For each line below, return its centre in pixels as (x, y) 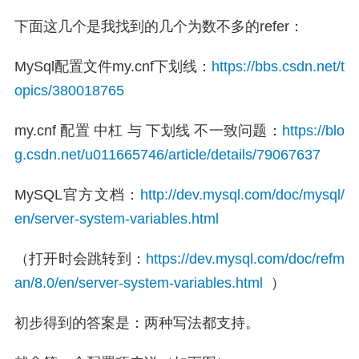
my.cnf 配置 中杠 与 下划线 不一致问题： (148, 131)
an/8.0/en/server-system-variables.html (139, 283)
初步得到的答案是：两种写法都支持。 (137, 323)
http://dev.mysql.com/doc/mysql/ (242, 195)
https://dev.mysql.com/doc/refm (245, 259)
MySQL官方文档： (77, 195)
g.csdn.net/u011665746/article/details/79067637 (167, 155)
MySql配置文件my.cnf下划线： (113, 67)
